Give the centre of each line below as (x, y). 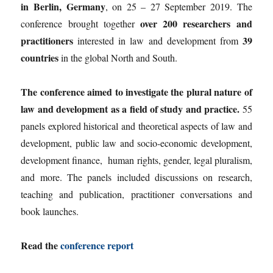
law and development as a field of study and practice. (130, 109)
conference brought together (78, 24)
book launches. (50, 211)
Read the (41, 246)
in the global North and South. (118, 58)
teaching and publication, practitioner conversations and (136, 194)
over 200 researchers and (193, 24)
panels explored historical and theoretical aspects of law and (136, 126)
